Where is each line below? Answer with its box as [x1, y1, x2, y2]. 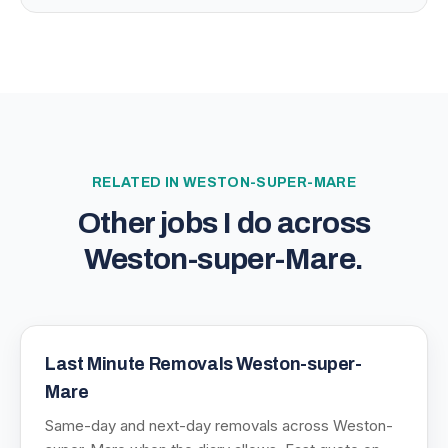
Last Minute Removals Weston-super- [45, 354, 362, 374]
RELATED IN [92, 175, 183, 190]
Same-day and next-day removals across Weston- [45, 416, 393, 435]
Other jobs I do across [77, 207, 371, 239]
